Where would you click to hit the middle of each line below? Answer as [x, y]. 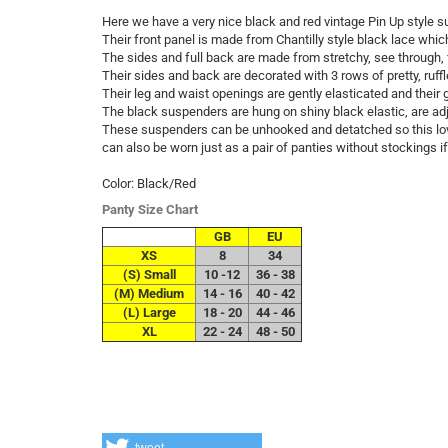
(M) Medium [149, 293]
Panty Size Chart [150, 209]
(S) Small [149, 274]
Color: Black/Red [149, 183]
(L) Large [149, 312]
